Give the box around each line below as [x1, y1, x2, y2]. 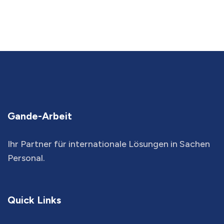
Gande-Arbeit [7, 110, 72, 122]
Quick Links [7, 194, 61, 206]
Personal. [7, 152, 45, 163]
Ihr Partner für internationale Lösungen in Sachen [7, 138, 210, 149]
